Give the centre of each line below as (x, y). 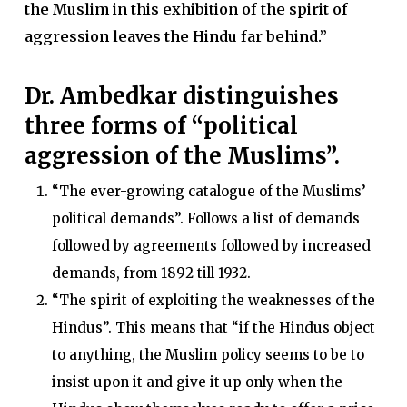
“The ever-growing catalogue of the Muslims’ (208, 191)
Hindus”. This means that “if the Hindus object (213, 328)
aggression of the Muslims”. (182, 156)
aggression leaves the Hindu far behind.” (175, 36)
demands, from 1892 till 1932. (151, 273)
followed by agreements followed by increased (211, 246)
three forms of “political (161, 126)
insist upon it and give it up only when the (197, 382)
